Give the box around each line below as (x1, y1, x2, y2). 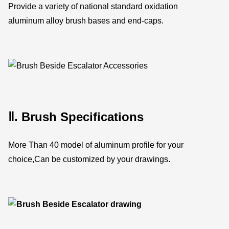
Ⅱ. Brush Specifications (8, 109, 144, 124)
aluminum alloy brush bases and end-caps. (8, 16, 164, 25)
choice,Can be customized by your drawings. (8, 154, 171, 164)
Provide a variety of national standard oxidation (8, 2, 178, 11)
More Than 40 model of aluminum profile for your (8, 140, 184, 149)
